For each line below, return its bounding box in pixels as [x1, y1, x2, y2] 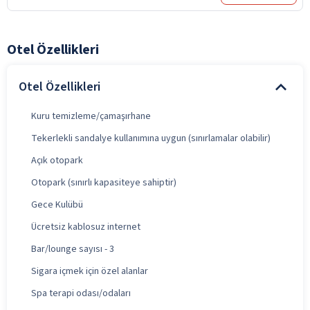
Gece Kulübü [31, 197, 83, 212]
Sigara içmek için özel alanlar [31, 264, 148, 278]
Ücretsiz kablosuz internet [31, 219, 140, 234]
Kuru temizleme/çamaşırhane [31, 109, 151, 123]
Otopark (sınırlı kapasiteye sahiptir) [31, 175, 176, 190]
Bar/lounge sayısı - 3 [31, 241, 114, 256]
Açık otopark [31, 153, 83, 167]
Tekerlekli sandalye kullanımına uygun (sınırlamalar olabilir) [31, 131, 271, 145]
